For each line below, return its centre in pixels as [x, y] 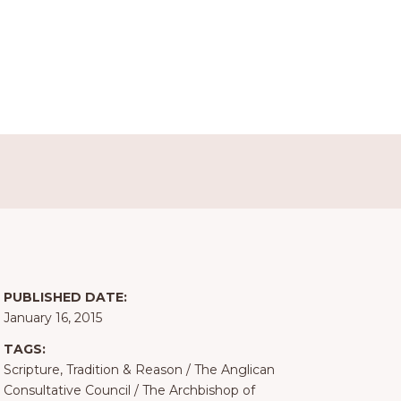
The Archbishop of [198, 391]
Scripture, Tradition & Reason [93, 370]
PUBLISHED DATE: [65, 298]
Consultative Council [67, 391]
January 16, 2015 [52, 318]
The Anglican [234, 370]
